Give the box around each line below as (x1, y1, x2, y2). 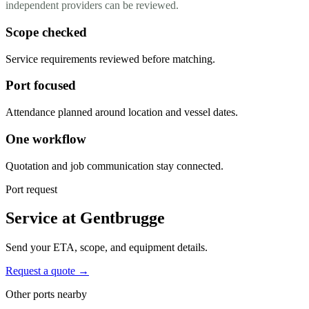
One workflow (6, 131, 86, 146)
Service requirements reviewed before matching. (6, 52, 215, 65)
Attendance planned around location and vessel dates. (6, 106, 238, 119)
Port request (6, 183, 57, 195)
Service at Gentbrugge (6, 209, 165, 228)
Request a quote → (6, 265, 89, 277)
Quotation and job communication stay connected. (6, 159, 223, 172)
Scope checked (6, 24, 87, 39)
